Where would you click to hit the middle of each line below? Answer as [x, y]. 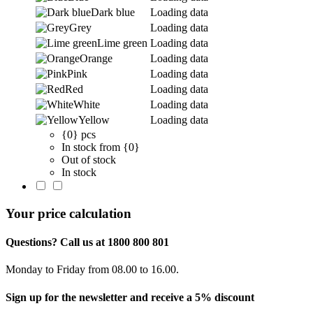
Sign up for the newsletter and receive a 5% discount [130, 297]
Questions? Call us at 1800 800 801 [87, 242]
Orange [96, 59]
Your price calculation [68, 213]
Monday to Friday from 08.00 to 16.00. [92, 270]
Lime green [122, 43]
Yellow [94, 120]
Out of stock [89, 160]
